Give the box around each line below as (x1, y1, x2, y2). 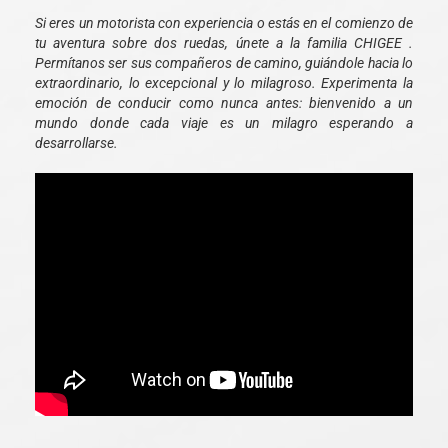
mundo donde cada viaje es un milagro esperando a (35, 115, 413, 132)
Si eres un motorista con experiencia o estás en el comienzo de (35, 15, 413, 32)
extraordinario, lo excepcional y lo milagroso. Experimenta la (35, 75, 413, 92)
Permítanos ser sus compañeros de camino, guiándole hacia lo (35, 55, 413, 72)
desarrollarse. (35, 135, 118, 152)
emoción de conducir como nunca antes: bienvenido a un (35, 95, 413, 112)
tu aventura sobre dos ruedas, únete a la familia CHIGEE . (35, 35, 413, 52)
